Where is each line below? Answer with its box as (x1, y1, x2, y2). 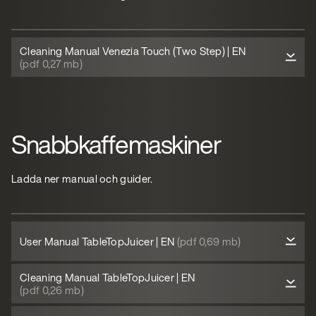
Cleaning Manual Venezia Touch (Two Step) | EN (20, 43, 246, 59)
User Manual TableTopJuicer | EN (20, 233, 177, 249)
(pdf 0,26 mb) (20, 282, 84, 298)
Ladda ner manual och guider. (11, 171, 153, 186)
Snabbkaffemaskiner (11, 126, 221, 163)
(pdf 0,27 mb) (20, 56, 83, 71)
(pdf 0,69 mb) (176, 233, 241, 249)
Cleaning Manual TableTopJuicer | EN (20, 269, 195, 285)
